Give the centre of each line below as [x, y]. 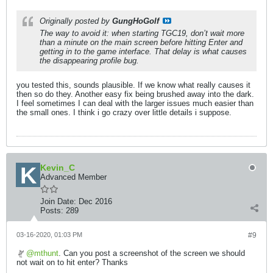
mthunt [46, 253]
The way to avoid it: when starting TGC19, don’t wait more [142, 33]
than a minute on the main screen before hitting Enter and [141, 42]
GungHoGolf [136, 21]
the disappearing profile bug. [89, 61]
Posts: [52, 211]
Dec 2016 [95, 201]
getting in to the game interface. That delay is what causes [143, 51]
